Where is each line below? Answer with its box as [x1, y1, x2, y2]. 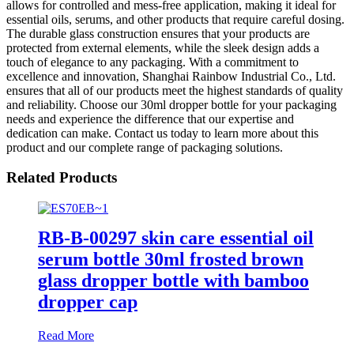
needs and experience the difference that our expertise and [6, 111, 294, 126]
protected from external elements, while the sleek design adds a [6, 40, 319, 55]
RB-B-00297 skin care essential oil [38, 227, 314, 248]
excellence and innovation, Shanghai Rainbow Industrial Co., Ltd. [6, 69, 336, 83]
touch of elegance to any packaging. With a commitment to [6, 55, 299, 69]
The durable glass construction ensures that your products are [6, 26, 310, 40]
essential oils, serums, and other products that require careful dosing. [6, 12, 345, 26]
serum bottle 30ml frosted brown [38, 248, 303, 269]
